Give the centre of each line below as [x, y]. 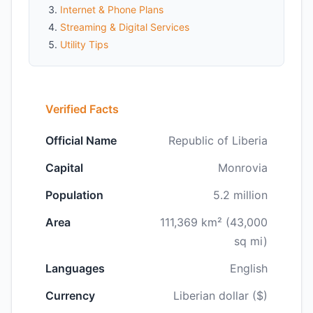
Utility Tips [84, 44]
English [249, 268]
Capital [64, 168]
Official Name [81, 140]
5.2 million [240, 195]
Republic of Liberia [218, 140]
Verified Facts [82, 109]
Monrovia [243, 168]
